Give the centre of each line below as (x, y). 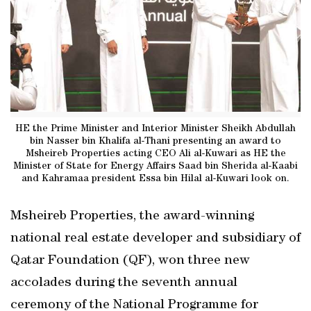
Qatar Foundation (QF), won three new (130, 261)
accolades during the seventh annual (124, 283)
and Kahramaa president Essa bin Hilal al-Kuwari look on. (155, 179)
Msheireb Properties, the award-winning (132, 217)
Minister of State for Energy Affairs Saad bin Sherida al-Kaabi (155, 166)
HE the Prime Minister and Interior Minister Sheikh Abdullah (155, 129)
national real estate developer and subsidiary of (155, 239)
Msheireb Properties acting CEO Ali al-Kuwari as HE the (155, 154)
